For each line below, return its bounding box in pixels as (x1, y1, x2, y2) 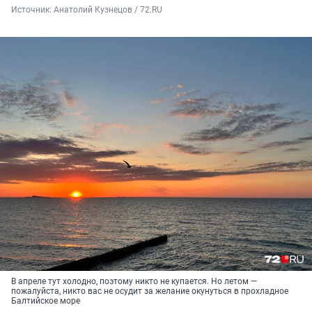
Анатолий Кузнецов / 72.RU (54, 5, 162, 15)
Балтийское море (11, 296, 80, 306)
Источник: (11, 5, 54, 15)
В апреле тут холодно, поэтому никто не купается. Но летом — (11, 276, 257, 287)
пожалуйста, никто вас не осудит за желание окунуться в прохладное (11, 286, 288, 297)
